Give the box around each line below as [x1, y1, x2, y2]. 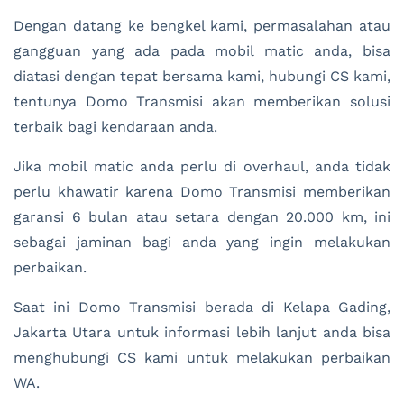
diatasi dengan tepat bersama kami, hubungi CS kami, [14, 67, 390, 85]
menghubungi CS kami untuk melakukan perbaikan [14, 348, 390, 366]
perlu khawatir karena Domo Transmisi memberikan [14, 182, 390, 200]
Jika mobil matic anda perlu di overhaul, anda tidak [14, 157, 390, 175]
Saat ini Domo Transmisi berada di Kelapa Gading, [14, 298, 390, 316]
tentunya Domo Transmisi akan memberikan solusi [14, 92, 390, 110]
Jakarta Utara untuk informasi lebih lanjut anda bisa [14, 323, 390, 341]
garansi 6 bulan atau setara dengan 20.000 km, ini [14, 207, 390, 225]
